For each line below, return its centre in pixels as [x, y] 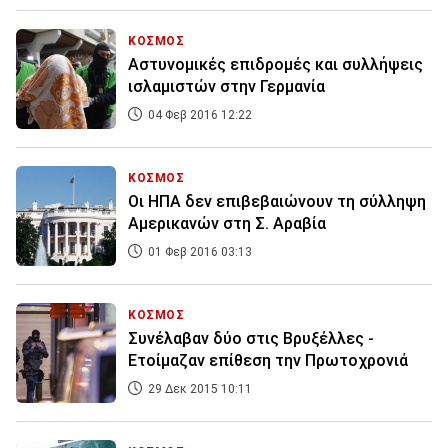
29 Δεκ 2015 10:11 [198, 389]
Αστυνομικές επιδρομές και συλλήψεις [275, 65]
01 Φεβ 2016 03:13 [198, 252]
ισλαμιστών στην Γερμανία [226, 87]
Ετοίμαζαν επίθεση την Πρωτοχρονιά [268, 361]
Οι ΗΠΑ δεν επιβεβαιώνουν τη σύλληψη [277, 202]
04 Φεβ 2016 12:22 [198, 115]
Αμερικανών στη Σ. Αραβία [227, 224]
